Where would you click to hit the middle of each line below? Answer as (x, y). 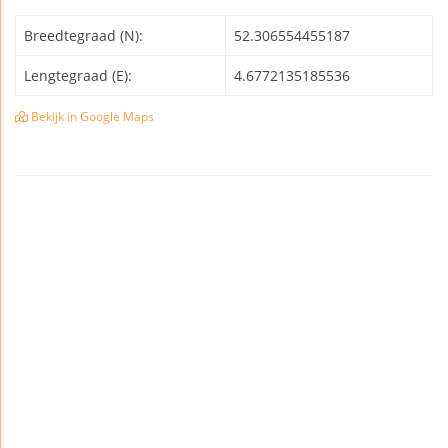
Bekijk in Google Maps (91, 116)
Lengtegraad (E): (78, 75)
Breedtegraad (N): (83, 35)
